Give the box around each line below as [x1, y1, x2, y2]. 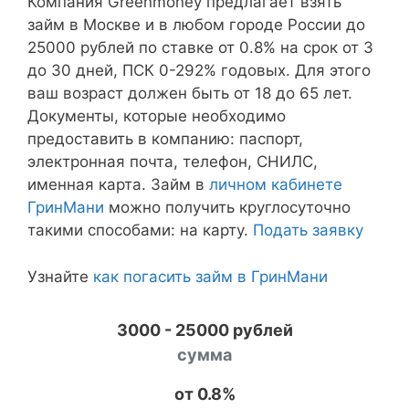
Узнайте [27, 267, 93, 286]
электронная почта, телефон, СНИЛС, [27, 152, 318, 171]
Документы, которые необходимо [27, 107, 286, 125]
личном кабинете [209, 175, 342, 194]
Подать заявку [253, 221, 363, 239]
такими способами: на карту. [27, 221, 253, 239]
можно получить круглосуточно [104, 198, 351, 216]
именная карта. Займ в [27, 175, 209, 194]
